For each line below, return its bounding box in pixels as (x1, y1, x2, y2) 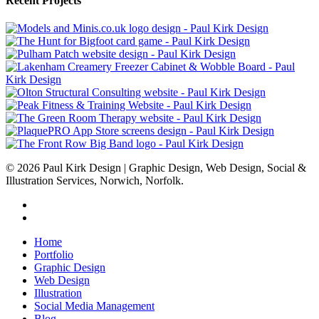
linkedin (33, 211, 70, 223)
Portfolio (34, 249, 73, 261)
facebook (33, 198, 75, 210)
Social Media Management (34, 300, 155, 312)
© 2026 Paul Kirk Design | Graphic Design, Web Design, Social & (6, 162, 306, 174)
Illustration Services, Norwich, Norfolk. (6, 174, 184, 187)
